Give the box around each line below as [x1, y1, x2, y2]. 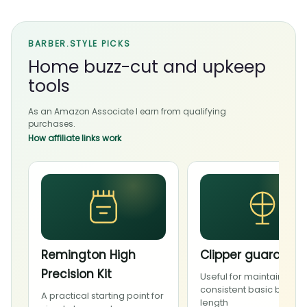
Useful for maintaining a [200, 269, 305, 283]
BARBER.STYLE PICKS [28, 37, 131, 49]
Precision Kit [41, 265, 112, 282]
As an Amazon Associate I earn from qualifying [28, 105, 226, 117]
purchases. [28, 117, 75, 130]
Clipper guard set [200, 246, 303, 263]
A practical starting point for [41, 288, 164, 302]
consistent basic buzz [200, 282, 296, 296]
